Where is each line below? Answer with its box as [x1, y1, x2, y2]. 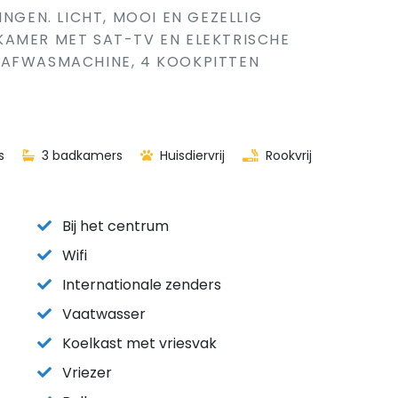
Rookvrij [262, 147, 312, 164]
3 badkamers [38, 147, 123, 164]
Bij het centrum [62, 216, 169, 236]
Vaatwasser [62, 304, 146, 324]
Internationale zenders [62, 275, 221, 295]
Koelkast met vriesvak [62, 333, 217, 354]
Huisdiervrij [156, 147, 225, 164]
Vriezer [62, 362, 112, 383]
